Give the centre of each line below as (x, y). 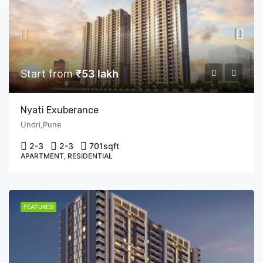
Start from (48, 73)
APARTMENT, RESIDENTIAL (67, 156)
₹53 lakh (97, 73)
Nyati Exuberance (61, 110)
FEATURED (38, 206)
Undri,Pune (41, 124)
